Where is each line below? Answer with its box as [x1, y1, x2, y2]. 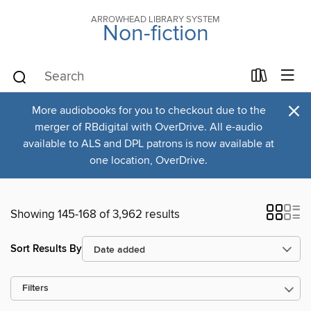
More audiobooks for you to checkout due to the [31, 103, 266, 117]
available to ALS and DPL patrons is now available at [23, 137, 274, 151]
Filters [22, 283, 49, 294]
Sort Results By [10, 242, 82, 255]
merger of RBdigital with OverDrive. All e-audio [35, 120, 262, 134]
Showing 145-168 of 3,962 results [10, 207, 180, 222]
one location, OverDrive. [90, 153, 208, 167]
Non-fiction [102, 20, 209, 48]
